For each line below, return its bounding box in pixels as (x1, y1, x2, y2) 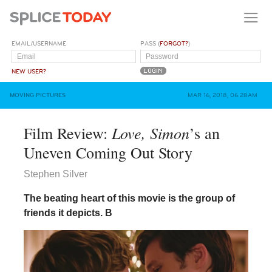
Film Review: (23, 122, 112, 143)
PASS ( (140, 39, 160, 47)
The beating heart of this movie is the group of (23, 192, 235, 203)
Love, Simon (111, 121, 189, 143)
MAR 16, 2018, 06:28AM (187, 91, 257, 99)
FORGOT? (160, 39, 189, 47)
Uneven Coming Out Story (23, 141, 192, 163)
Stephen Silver (23, 168, 87, 179)
